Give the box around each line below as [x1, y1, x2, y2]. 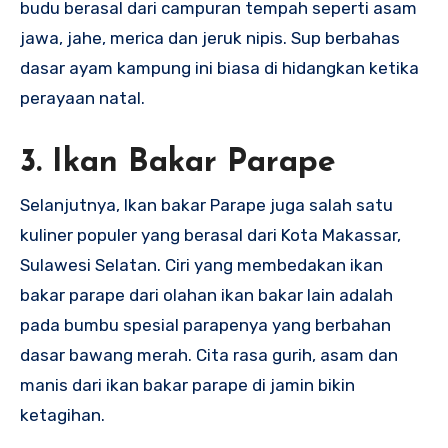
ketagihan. [20, 405, 105, 426]
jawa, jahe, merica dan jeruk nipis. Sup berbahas [20, 27, 400, 48]
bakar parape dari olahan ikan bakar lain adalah [20, 285, 393, 306]
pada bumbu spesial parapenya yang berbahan [20, 315, 391, 336]
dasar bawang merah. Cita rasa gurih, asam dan [20, 345, 398, 366]
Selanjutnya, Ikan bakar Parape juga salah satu [20, 195, 393, 216]
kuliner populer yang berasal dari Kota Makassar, [20, 225, 401, 246]
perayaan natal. [20, 87, 145, 108]
